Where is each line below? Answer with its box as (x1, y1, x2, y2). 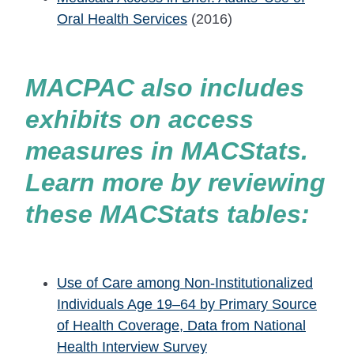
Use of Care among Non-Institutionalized (57, 274, 313, 291)
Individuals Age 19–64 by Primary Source (57, 296, 317, 312)
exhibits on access (25, 105, 254, 134)
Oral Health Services (57, 10, 187, 27)
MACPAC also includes (25, 73, 304, 103)
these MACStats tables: (25, 200, 310, 229)
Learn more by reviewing (25, 168, 326, 198)
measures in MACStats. (25, 137, 308, 166)
